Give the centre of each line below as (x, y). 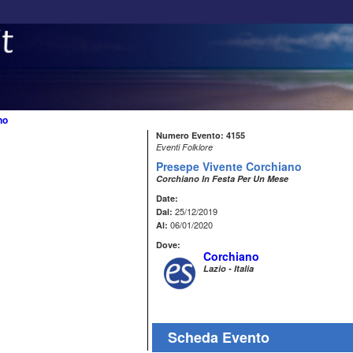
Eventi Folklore (184, 147)
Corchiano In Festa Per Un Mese (222, 178)
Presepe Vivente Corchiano (229, 166)
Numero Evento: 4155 (201, 135)
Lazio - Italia (229, 268)
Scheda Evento (219, 337)
